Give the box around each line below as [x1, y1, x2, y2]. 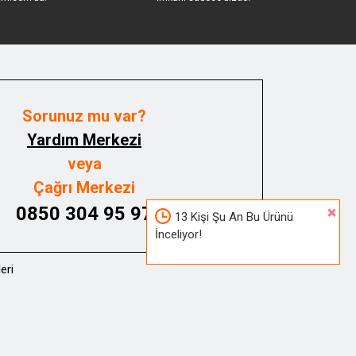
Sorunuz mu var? [22, 106, 146, 126]
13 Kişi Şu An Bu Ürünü [175, 210, 293, 224]
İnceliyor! [155, 227, 202, 242]
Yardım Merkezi [27, 130, 141, 149]
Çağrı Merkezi [33, 178, 135, 197]
